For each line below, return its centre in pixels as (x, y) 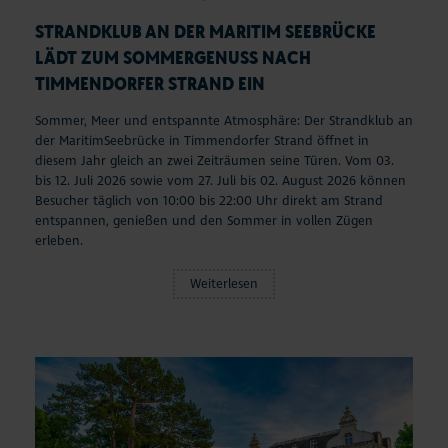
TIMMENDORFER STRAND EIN (150, 83)
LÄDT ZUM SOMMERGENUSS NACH (173, 57)
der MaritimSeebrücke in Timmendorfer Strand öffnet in (202, 141)
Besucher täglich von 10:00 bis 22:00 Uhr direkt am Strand (209, 201)
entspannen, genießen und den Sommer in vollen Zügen (204, 221)
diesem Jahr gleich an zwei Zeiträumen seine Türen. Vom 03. (214, 161)
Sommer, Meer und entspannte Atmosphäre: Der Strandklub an (224, 121)
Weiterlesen (224, 284)
